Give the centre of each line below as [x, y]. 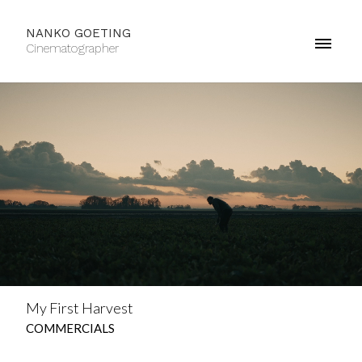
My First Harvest [80, 308]
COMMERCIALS [70, 328]
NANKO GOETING [78, 33]
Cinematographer [72, 48]
